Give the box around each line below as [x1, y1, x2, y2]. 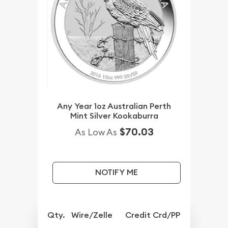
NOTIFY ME [95, 167, 138, 178]
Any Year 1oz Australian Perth [57, 100, 171, 111]
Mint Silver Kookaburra [70, 110, 158, 121]
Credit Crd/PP [125, 209, 181, 220]
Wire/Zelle [71, 209, 113, 220]
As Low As [74, 126, 117, 138]
